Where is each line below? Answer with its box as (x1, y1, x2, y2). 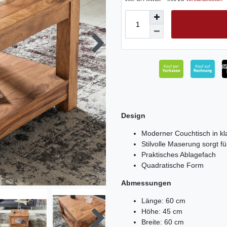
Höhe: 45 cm (141, 207, 182, 216)
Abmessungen (121, 179, 171, 187)
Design (121, 111, 145, 120)
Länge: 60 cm (141, 197, 185, 205)
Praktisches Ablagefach (141, 150, 216, 159)
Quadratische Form (141, 161, 204, 170)
